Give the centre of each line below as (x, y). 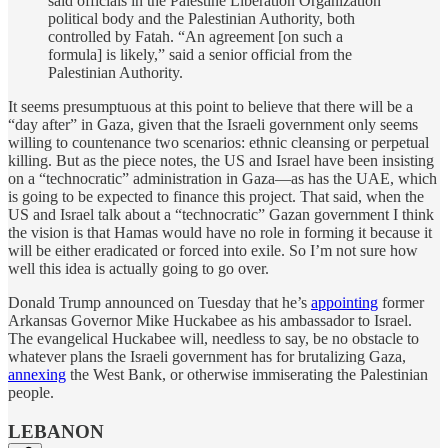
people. (31, 392)
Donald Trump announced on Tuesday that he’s (159, 302)
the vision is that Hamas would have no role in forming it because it (220, 232)
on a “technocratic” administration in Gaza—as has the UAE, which (222, 178)
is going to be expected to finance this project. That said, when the (216, 196)
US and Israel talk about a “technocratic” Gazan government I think (221, 214)
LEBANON (56, 431)
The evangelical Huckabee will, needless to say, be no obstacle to (213, 338)
